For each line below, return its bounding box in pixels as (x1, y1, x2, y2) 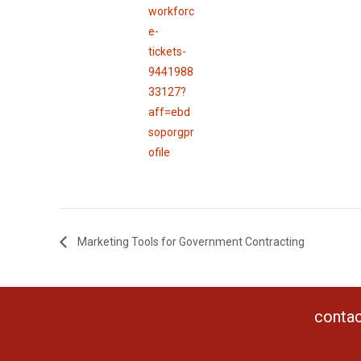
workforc (148, 4, 195, 18)
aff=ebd (148, 105, 191, 118)
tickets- (148, 44, 187, 58)
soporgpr (148, 125, 195, 139)
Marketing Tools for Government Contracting (75, 235, 305, 249)
